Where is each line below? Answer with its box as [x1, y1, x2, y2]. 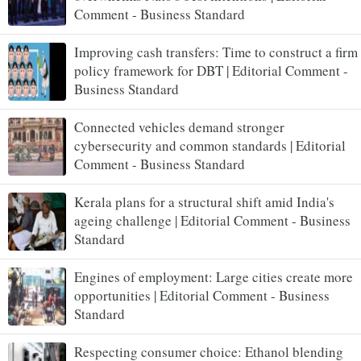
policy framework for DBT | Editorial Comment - [74, 61, 348, 81]
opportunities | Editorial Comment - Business [74, 286, 330, 305]
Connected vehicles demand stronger [74, 118, 284, 137]
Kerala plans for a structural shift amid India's [74, 193, 334, 212]
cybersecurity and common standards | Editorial [74, 136, 346, 156]
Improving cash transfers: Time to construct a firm [74, 43, 358, 62]
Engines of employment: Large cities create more [74, 268, 353, 287]
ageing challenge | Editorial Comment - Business [74, 211, 351, 230]
